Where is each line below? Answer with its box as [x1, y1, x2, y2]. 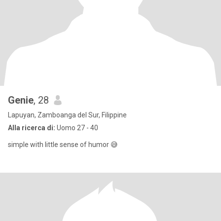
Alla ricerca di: [8, 124, 55, 132]
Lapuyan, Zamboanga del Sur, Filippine [8, 111, 127, 119]
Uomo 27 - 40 [55, 124, 98, 132]
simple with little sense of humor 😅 [8, 141, 118, 148]
